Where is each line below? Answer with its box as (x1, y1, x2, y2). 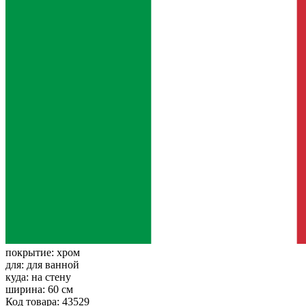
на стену (31, 270, 71, 283)
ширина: (5, 283, 48, 295)
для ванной (27, 258, 79, 270)
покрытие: (5, 246, 57, 258)
